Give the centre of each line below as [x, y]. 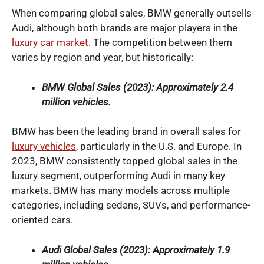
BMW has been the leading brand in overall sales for [126, 131]
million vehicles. [76, 102]
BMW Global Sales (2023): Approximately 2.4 [138, 87]
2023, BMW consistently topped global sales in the [125, 161]
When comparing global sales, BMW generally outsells [132, 13]
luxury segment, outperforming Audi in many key [118, 176]
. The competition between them [160, 42]
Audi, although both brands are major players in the [125, 28]
